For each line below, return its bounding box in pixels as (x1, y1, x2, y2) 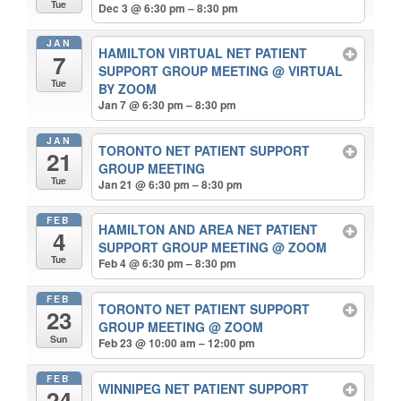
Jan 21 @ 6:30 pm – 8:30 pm (98, 175, 243, 192)
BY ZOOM (98, 80, 158, 98)
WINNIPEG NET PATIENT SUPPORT (98, 379, 310, 397)
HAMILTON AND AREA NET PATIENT (98, 220, 319, 239)
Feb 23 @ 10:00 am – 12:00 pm (98, 335, 256, 351)
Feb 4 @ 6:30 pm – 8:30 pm (98, 255, 237, 272)
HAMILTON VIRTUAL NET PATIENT (98, 44, 308, 63)
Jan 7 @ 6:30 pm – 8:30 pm (98, 97, 237, 114)
